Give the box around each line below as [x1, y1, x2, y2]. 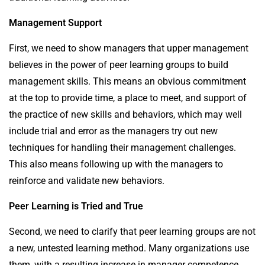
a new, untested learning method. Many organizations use [9, 242, 249, 254]
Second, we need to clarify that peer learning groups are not [9, 225, 256, 237]
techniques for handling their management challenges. [9, 141, 236, 153]
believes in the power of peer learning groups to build [9, 59, 228, 70]
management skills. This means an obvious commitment [9, 75, 246, 87]
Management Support [9, 17, 102, 28]
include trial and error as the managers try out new [9, 125, 218, 137]
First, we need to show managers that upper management [9, 42, 248, 54]
